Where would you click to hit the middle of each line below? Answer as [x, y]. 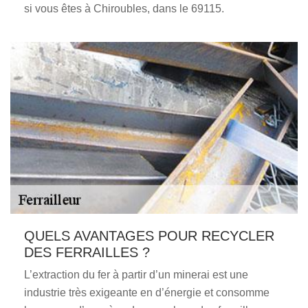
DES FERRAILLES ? [87, 252]
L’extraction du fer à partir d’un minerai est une [136, 275]
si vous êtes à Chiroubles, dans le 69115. [124, 9]
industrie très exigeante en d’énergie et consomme [147, 293]
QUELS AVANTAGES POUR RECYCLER [149, 236]
